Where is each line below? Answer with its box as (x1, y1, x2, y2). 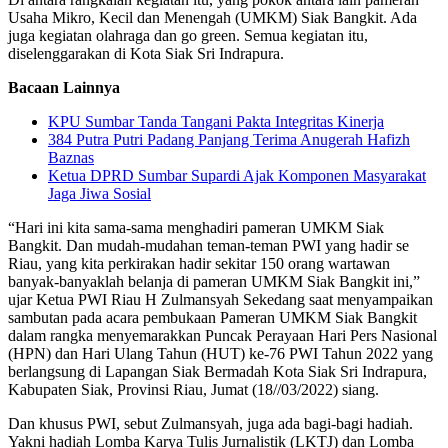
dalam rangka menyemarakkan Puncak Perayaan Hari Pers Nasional (8, 327, 437, 345)
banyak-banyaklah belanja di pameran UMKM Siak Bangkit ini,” (8, 273, 420, 291)
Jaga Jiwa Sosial (48, 185, 151, 203)
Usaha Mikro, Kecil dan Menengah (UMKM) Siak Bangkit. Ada (8, 9, 417, 27)
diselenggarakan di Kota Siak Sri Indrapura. (8, 45, 284, 63)
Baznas (48, 149, 94, 167)
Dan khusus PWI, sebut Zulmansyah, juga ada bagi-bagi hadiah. (8, 415, 413, 433)
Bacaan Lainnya (8, 79, 120, 97)
